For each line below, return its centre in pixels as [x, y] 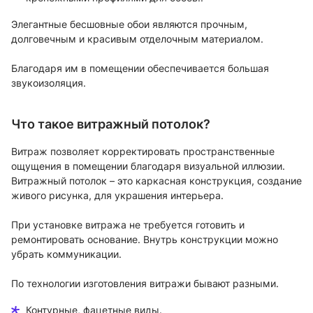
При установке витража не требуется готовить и [128, 225]
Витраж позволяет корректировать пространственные [143, 152]
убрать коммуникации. [66, 254]
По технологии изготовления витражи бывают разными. [145, 284]
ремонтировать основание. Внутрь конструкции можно [145, 240]
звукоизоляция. [49, 83]
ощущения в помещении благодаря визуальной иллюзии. [148, 166]
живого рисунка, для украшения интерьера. [117, 196]
